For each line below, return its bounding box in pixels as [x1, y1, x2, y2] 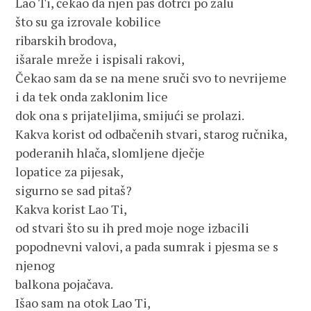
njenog [15, 257, 56, 274]
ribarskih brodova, [15, 32, 117, 49]
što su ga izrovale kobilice [15, 13, 162, 30]
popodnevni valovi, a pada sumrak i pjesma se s [15, 238, 279, 255]
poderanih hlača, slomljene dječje [15, 144, 205, 161]
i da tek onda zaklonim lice [15, 88, 169, 105]
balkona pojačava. [15, 276, 114, 292]
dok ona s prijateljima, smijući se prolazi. [15, 107, 245, 124]
